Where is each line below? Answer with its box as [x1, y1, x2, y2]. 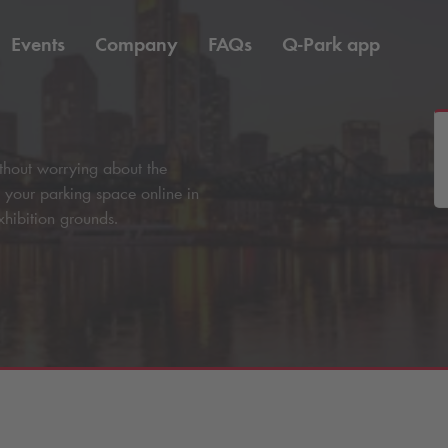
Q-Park [282, 32, 342, 56]
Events [11, 32, 65, 56]
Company [95, 32, 178, 56]
